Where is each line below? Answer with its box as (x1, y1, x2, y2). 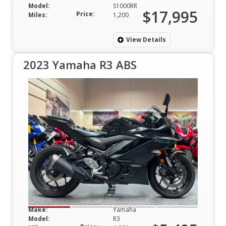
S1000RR (113, 1, 137, 10)
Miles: (28, 10, 47, 19)
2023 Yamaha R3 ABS (23, 56, 137, 72)
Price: (76, 9, 95, 18)
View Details (126, 35, 166, 44)
